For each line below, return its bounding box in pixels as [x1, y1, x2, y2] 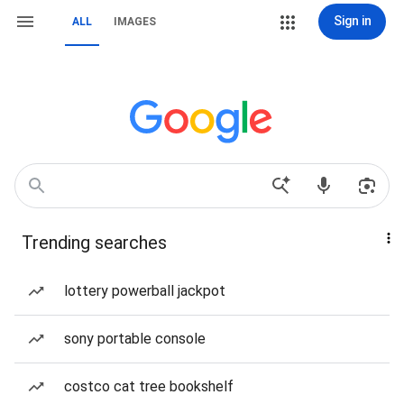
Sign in [333, 14, 372, 28]
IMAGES [114, 15, 156, 28]
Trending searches [22, 232, 167, 253]
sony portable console [64, 330, 206, 347]
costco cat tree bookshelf [64, 378, 234, 395]
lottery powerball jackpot [64, 282, 225, 299]
